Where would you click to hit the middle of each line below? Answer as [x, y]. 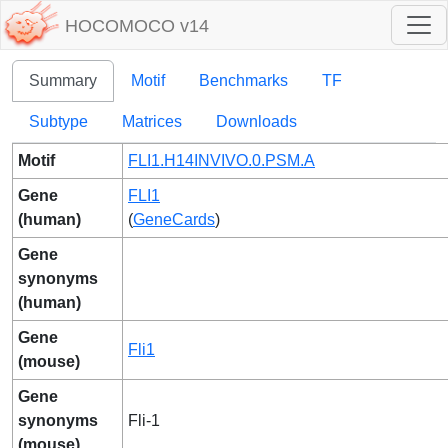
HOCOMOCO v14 [137, 26]
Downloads [256, 121]
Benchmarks [243, 80]
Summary [63, 80]
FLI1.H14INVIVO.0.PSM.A [221, 160]
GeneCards [174, 219]
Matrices [152, 121]
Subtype [58, 121]
